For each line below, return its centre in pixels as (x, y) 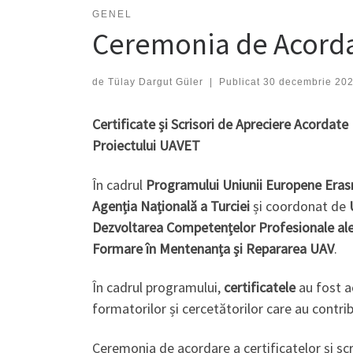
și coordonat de (299, 206)
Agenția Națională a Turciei (171, 206)
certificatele (260, 288)
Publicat (241, 82)
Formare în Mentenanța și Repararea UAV (213, 248)
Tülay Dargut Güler (156, 82)
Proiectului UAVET (146, 146)
